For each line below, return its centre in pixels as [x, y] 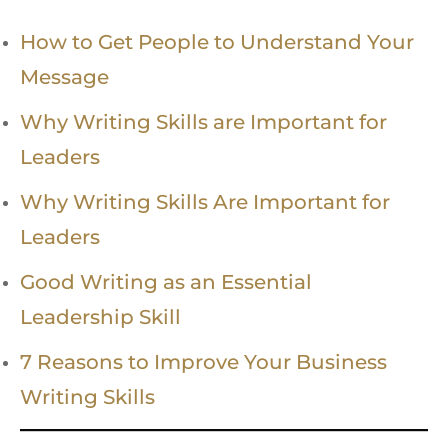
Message [64, 77]
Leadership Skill [100, 317]
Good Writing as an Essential [166, 282]
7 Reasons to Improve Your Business [203, 362]
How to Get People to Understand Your [217, 42]
